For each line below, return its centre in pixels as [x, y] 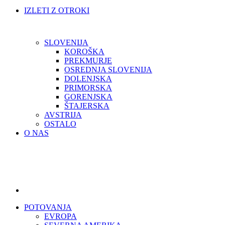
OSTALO [60, 124]
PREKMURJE [88, 61]
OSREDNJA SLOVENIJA [108, 70]
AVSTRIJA [63, 115]
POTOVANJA [48, 207]
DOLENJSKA [88, 79]
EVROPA [61, 216]
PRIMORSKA [88, 88]
